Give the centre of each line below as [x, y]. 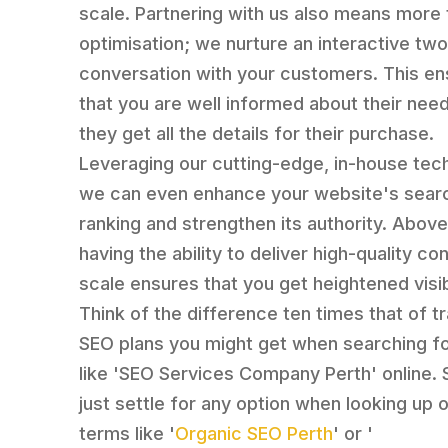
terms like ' [127, 434]
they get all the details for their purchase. [257, 134]
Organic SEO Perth [254, 434]
